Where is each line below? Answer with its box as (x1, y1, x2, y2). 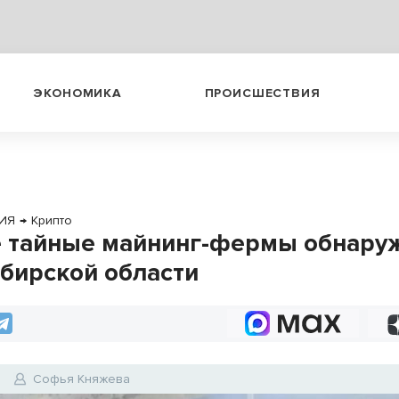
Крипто (31, 213, 73, 228)
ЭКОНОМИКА (33, 85, 122, 101)
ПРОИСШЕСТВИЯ (204, 85, 321, 101)
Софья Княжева (33, 371, 131, 387)
